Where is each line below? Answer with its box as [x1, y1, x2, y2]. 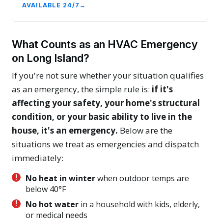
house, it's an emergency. [12, 124, 118, 136]
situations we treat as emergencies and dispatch [12, 138, 199, 150]
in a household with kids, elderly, [79, 199, 200, 210]
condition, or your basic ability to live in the [12, 110, 192, 122]
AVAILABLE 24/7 [22, 1, 80, 9]
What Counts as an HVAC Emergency [12, 37, 198, 51]
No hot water [26, 199, 79, 210]
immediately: [12, 152, 63, 164]
